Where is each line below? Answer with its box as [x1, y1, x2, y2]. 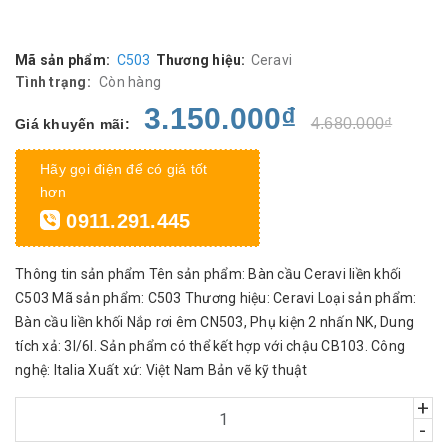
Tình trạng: [15, 73, 91, 90]
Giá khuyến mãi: [15, 115, 130, 132]
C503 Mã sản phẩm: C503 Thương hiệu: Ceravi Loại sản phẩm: [15, 289, 417, 306]
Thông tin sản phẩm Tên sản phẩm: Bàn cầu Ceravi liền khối [15, 265, 402, 282]
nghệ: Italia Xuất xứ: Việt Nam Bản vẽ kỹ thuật [15, 361, 308, 378]
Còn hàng [99, 73, 161, 90]
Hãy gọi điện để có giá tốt [40, 160, 208, 177]
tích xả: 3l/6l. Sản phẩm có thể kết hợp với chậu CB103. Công [15, 337, 405, 354]
